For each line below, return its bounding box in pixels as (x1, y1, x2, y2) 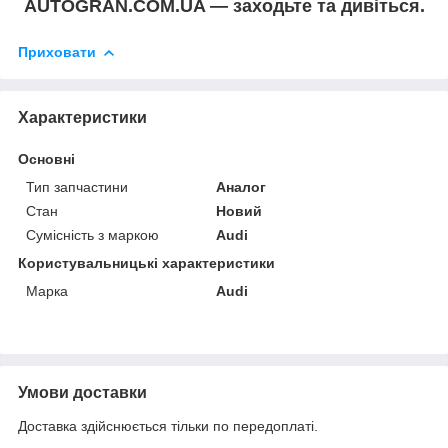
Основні (18, 150, 75, 167)
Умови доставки (18, 383, 147, 401)
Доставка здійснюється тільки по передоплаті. (18, 417, 318, 434)
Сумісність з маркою (26, 226, 159, 243)
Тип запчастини (26, 178, 128, 195)
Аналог (216, 178, 267, 195)
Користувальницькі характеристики (18, 254, 275, 271)
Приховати (18, 44, 96, 61)
